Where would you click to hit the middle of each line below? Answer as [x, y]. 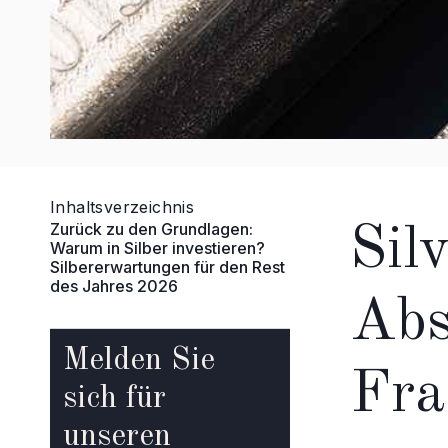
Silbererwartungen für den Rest [167, 267]
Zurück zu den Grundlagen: [151, 229]
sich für [114, 399]
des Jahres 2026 [114, 286]
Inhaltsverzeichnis [122, 207]
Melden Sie [139, 361]
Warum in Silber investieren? [157, 248]
